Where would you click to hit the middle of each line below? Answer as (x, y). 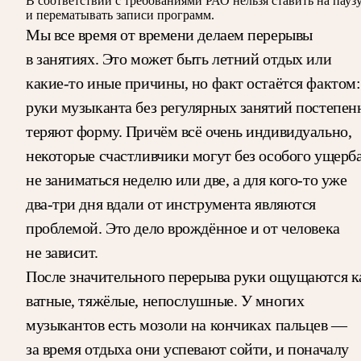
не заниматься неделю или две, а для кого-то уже (187, 179)
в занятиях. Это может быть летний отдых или (179, 58)
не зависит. (62, 252)
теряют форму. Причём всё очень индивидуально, (189, 131)
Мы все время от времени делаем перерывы (169, 34)
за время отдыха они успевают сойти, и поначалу (187, 349)
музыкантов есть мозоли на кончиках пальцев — (187, 324)
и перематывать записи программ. (120, 15)
